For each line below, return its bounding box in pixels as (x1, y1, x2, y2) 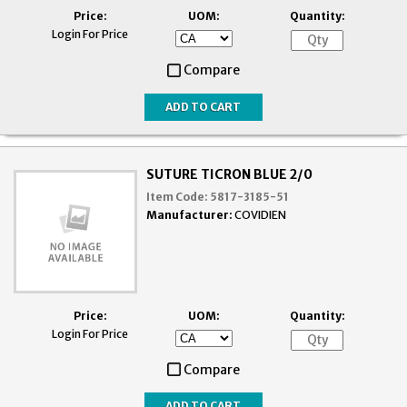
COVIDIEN (234, 207, 287, 222)
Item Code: (146, 189, 209, 203)
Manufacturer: (146, 207, 233, 222)
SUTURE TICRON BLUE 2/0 (146, 165, 313, 183)
